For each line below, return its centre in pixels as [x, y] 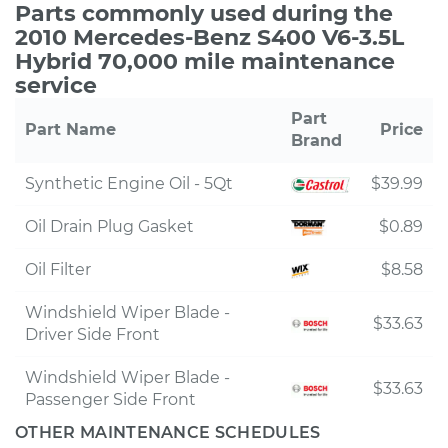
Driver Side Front [92, 334]
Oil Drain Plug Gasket [109, 226]
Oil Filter [58, 269]
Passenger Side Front [110, 399]
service [56, 85]
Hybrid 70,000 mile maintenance [205, 61]
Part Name [70, 129]
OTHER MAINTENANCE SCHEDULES [168, 432]
